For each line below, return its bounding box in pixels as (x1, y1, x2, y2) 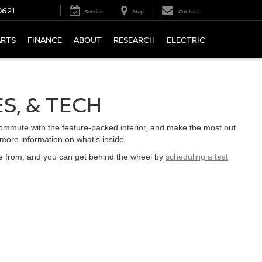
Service (85, 8, 103, 16)
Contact (178, 8, 199, 16)
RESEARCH (113, 34, 155, 46)
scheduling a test (166, 152, 228, 161)
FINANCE (27, 34, 62, 46)
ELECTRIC (167, 34, 205, 46)
